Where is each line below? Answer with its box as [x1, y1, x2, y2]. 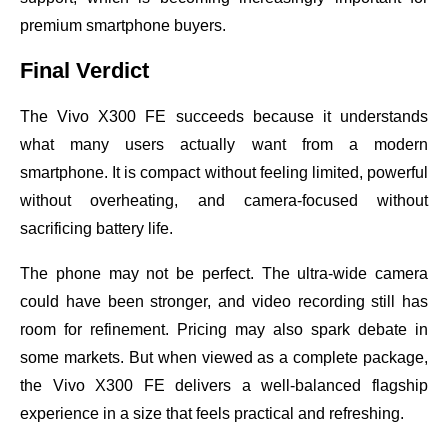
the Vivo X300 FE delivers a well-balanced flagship [20, 376, 428, 394]
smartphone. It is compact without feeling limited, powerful [20, 163, 428, 181]
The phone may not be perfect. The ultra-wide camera [20, 264, 428, 282]
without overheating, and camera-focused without [20, 191, 428, 209]
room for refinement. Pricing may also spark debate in [20, 320, 428, 338]
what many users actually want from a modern [20, 135, 428, 153]
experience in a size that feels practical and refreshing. [20, 404, 404, 422]
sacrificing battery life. [20, 219, 173, 237]
